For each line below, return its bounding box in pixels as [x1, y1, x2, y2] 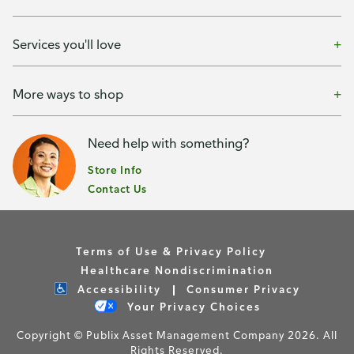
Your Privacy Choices [126, 299, 261, 313]
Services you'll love [13, 36, 121, 52]
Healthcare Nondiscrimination [81, 263, 273, 277]
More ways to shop [13, 85, 123, 102]
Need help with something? [88, 135, 250, 151]
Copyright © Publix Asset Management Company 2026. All [17, 328, 337, 341]
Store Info [88, 163, 142, 176]
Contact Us [88, 182, 147, 195]
